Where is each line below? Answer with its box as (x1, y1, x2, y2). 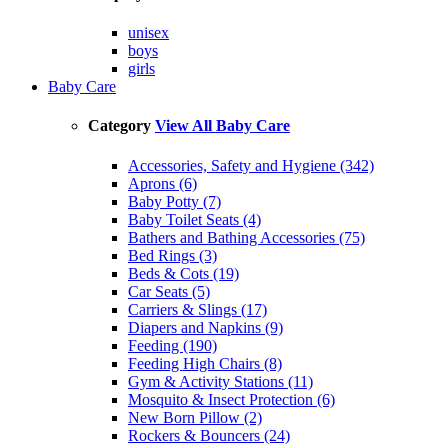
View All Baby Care (155, 117, 290, 135)
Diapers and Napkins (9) (128, 318, 283, 336)
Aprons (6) (128, 174, 197, 192)
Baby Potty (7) (128, 192, 221, 210)
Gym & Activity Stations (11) (128, 372, 313, 390)
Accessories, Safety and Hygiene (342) (128, 156, 374, 174)
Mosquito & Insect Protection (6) (128, 390, 335, 408)
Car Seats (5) (128, 282, 210, 300)
